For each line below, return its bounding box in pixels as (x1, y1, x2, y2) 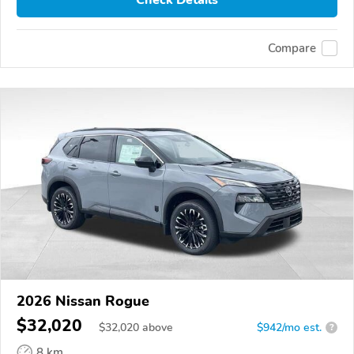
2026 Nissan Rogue (17, 291, 149, 311)
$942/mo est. (257, 319, 322, 335)
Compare (268, 40, 316, 57)
